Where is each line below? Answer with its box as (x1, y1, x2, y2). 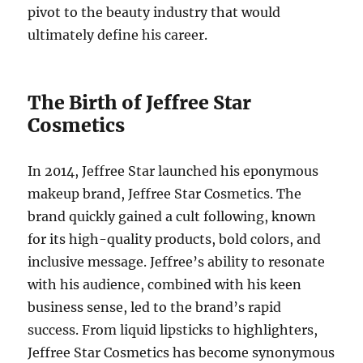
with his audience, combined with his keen (28, 276, 302, 293)
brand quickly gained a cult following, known (28, 208, 317, 225)
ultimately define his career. (28, 27, 208, 44)
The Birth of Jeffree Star (28, 91, 252, 115)
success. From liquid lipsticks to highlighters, (28, 322, 318, 339)
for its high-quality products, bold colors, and (28, 231, 322, 248)
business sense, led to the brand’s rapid (28, 299, 282, 316)
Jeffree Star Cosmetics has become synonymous (28, 344, 335, 361)
